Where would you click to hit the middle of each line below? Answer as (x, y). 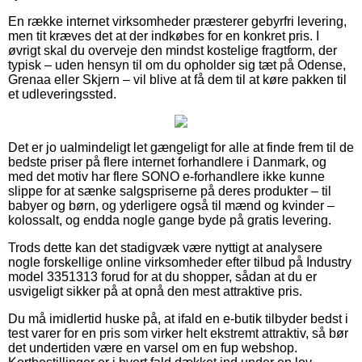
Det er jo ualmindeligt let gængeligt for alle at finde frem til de (181, 147)
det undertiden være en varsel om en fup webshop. (153, 347)
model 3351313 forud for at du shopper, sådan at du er (162, 276)
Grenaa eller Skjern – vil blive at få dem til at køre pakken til (177, 79)
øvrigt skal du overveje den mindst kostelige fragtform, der (173, 50)
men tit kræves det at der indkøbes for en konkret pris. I (164, 36)
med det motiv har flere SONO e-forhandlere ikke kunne (166, 176)
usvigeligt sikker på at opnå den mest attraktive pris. (155, 291)
